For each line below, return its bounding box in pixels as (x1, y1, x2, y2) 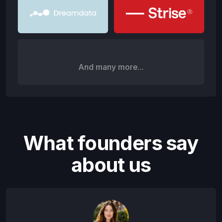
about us (71, 153, 151, 177)
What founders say (23, 131, 199, 156)
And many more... (78, 62, 144, 72)
